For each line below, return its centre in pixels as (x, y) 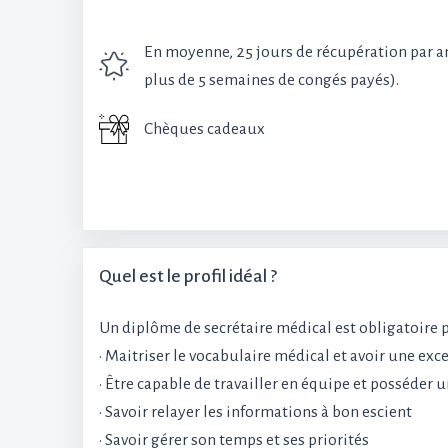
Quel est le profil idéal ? (188, 276)
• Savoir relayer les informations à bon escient (255, 412)
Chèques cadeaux (204, 129)
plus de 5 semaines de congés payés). (271, 80)
